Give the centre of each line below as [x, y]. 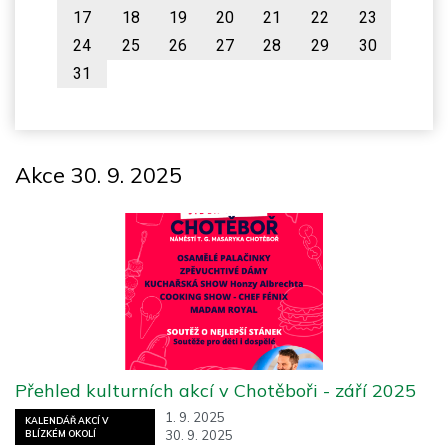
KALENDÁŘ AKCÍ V [66, 420]
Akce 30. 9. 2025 [98, 174]
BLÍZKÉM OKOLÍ [60, 433]
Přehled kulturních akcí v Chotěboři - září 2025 [215, 391]
